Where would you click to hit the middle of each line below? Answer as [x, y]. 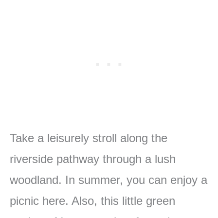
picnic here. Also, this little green [92, 200]
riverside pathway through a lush [93, 159]
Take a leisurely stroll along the [89, 138]
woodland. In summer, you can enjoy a [109, 180]
